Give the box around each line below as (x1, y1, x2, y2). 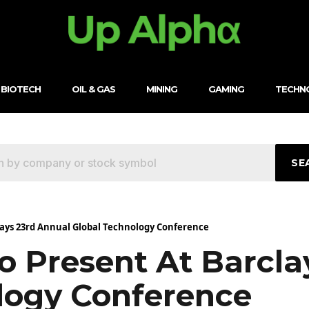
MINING (146, 83, 177, 94)
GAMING (208, 83, 244, 94)
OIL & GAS (71, 83, 115, 94)
